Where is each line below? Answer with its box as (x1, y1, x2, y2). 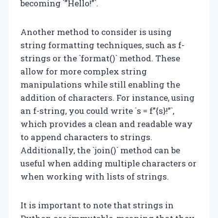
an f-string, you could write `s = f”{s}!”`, (20, 105, 174, 116)
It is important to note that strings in (20, 199, 174, 211)
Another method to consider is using (20, 26, 172, 37)
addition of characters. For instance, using (20, 91, 195, 103)
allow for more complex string (20, 65, 147, 77)
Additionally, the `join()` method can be (20, 144, 180, 156)
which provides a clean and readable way (20, 118, 193, 129)
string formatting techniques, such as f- (20, 39, 184, 51)
